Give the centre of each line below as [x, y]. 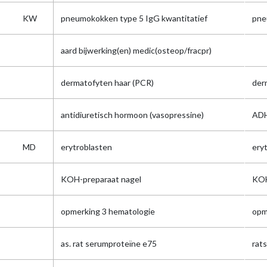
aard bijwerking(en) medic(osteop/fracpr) [136, 50]
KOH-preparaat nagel [101, 179]
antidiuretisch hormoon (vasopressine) [132, 115]
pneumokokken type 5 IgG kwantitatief [134, 18]
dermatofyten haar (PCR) [107, 83]
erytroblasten [86, 147]
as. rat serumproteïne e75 [109, 243]
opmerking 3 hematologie [108, 211]
